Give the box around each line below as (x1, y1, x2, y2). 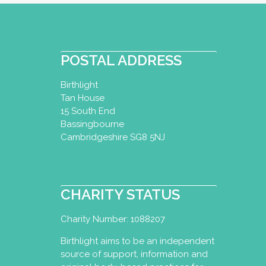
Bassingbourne (61, 118, 124, 129)
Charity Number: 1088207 (61, 213, 165, 224)
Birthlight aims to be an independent (61, 235, 214, 246)
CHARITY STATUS (61, 185, 180, 203)
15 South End (61, 105, 115, 116)
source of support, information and (61, 248, 208, 259)
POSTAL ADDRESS (61, 51, 182, 69)
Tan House (61, 92, 104, 103)
